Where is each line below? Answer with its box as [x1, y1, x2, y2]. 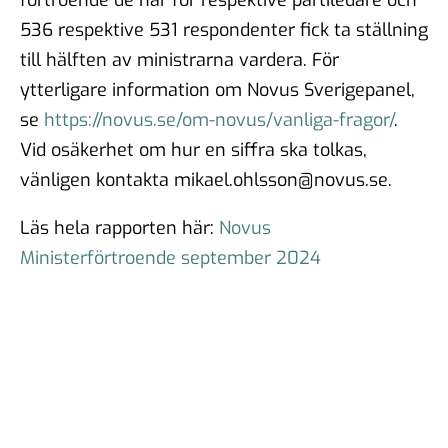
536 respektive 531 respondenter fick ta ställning [20, 17, 428, 42]
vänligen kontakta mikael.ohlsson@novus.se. [20, 167, 392, 192]
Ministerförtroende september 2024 [20, 245, 321, 270]
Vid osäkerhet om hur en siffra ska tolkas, [20, 137, 367, 162]
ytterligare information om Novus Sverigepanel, [20, 77, 415, 102]
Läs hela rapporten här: [20, 215, 219, 240]
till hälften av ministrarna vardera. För [20, 47, 339, 72]
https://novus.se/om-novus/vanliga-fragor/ [44, 107, 394, 132]
